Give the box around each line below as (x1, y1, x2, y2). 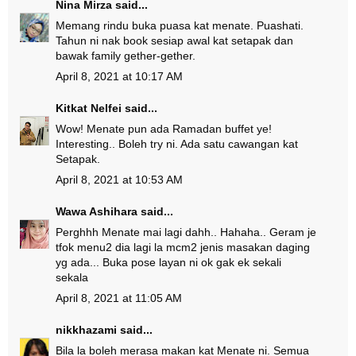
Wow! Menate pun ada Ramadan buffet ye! (56, 122, 272, 135)
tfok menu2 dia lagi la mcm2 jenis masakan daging (56, 241, 310, 253)
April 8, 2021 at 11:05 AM (56, 292, 182, 304)
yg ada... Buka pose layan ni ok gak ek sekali (56, 256, 281, 269)
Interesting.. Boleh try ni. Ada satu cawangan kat (56, 137, 298, 150)
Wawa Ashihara (56, 205, 137, 218)
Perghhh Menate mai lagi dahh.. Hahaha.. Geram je (56, 226, 316, 238)
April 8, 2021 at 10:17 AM (56, 70, 183, 83)
